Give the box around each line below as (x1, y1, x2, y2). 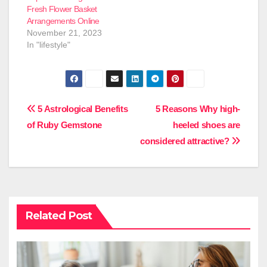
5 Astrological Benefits (35, 104, 128, 114)
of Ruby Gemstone (27, 120, 103, 131)
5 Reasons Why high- (155, 104, 240, 114)
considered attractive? (140, 136, 232, 147)
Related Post (25, 209, 92, 223)
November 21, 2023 (27, 27, 102, 38)
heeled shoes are (172, 120, 240, 131)
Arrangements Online (27, 15, 100, 26)
